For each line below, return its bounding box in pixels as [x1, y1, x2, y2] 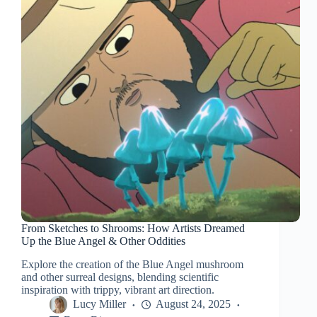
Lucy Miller [73, 298, 126, 311]
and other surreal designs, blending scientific [21, 271, 219, 284]
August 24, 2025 [156, 298, 231, 311]
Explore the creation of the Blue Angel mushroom [21, 258, 243, 271]
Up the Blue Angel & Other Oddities [21, 235, 185, 248]
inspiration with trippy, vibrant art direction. [21, 284, 214, 296]
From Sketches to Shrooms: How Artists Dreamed [21, 222, 245, 235]
